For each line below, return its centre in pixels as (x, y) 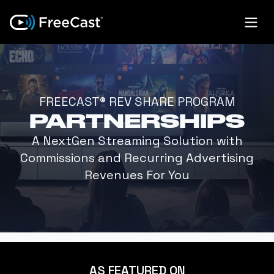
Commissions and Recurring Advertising (137, 158)
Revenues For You (137, 175)
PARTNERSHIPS (137, 121)
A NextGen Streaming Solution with (137, 141)
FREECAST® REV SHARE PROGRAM (137, 102)
